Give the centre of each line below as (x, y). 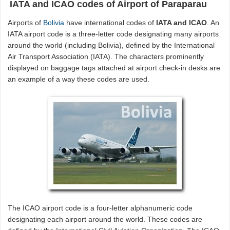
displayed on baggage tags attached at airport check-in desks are (114, 68)
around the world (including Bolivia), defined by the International (111, 45)
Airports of (26, 23)
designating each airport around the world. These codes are (105, 219)
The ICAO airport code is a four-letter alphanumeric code (100, 208)
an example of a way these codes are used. (79, 79)
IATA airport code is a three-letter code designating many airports (113, 34)
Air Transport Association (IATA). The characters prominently (106, 57)
